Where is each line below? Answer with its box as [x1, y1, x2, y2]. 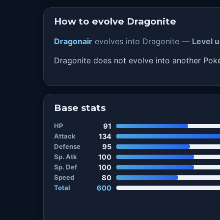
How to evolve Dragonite [54, 16, 176, 27]
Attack [54, 132, 76, 140]
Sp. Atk [54, 152, 77, 161]
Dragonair [54, 36, 92, 46]
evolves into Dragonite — [92, 36, 192, 46]
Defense [54, 142, 81, 150]
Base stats [54, 102, 106, 114]
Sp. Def [54, 163, 77, 171]
